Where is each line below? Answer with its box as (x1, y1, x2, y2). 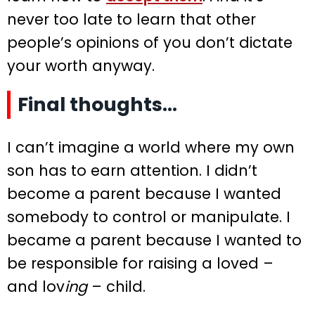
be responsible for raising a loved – (7, 253, 274, 274)
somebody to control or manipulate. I (7, 207, 290, 228)
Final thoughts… (18, 91, 177, 118)
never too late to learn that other (7, 9, 256, 30)
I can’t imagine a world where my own (7, 137, 295, 158)
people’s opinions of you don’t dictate (7, 32, 292, 53)
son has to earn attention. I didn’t (7, 160, 257, 181)
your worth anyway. (7, 56, 155, 77)
